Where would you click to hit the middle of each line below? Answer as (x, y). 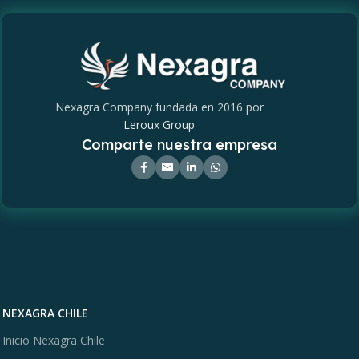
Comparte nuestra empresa (179, 145)
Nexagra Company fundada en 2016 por (159, 107)
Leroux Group (159, 125)
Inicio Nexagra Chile (54, 341)
